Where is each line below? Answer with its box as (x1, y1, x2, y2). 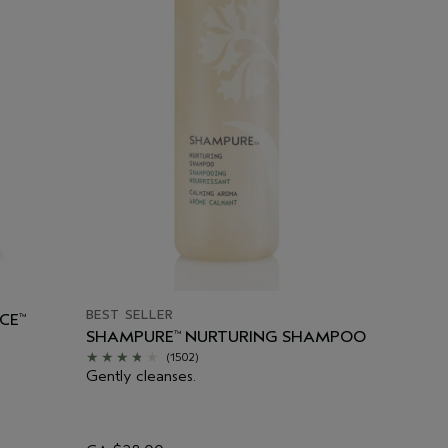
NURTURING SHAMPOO (181, 327, 366, 346)
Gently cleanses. (86, 366, 196, 385)
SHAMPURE (86, 327, 174, 346)
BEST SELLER (86, 305, 173, 323)
